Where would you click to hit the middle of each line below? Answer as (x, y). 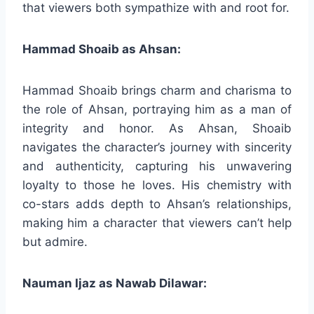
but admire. (55, 241)
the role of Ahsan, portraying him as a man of (157, 109)
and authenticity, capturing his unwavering (157, 166)
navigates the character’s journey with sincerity (157, 147)
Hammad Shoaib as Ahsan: (102, 49)
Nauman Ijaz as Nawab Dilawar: (115, 283)
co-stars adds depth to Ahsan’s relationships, (157, 204)
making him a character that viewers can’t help (157, 223)
